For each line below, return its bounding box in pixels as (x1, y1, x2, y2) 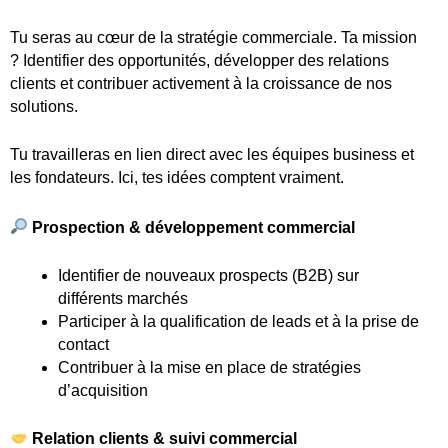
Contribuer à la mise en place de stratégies (58, 359, 361, 377)
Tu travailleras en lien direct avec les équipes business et (10, 146, 414, 164)
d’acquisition (58, 382, 148, 400)
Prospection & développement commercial (32, 218, 356, 236)
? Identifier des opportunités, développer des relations (10, 51, 389, 69)
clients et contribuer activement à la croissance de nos (10, 74, 392, 92)
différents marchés (58, 290, 188, 308)
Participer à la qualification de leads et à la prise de (58, 313, 419, 331)
